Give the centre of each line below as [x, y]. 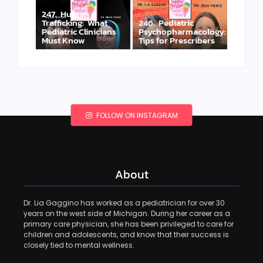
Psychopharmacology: [183, 31]
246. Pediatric [166, 22]
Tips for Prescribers [177, 40]
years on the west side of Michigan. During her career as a [127, 213]
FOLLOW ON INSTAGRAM [136, 115]
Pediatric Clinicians [79, 31]
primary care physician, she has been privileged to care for [129, 224]
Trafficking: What [75, 22]
